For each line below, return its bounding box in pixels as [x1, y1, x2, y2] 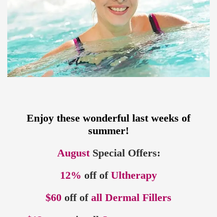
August [57, 146, 90, 159]
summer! [88, 124, 129, 137]
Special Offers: [89, 146, 160, 159]
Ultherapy [108, 169, 157, 181]
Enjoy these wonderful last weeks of [27, 111, 190, 124]
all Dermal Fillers [88, 191, 171, 203]
